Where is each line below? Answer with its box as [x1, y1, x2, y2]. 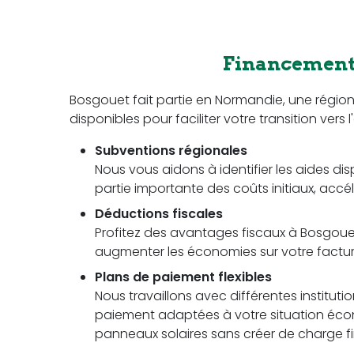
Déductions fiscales [95, 205, 223, 224]
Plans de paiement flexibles [95, 268, 272, 287]
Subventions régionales [95, 141, 247, 160]
